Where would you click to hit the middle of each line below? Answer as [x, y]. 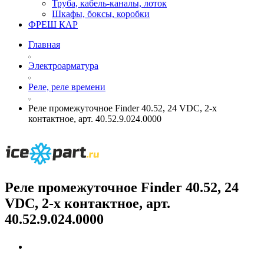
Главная [44, 45]
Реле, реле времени [67, 87]
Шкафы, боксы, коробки [101, 14]
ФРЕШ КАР [53, 25]
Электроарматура [63, 66]
